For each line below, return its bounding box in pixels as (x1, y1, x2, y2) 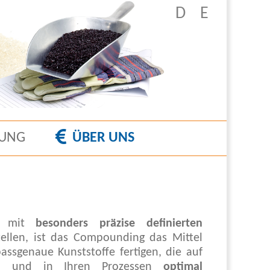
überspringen (145, 7, 232, 25)
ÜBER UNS (72, 131, 134, 145)
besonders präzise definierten (36, 218, 202, 230)
